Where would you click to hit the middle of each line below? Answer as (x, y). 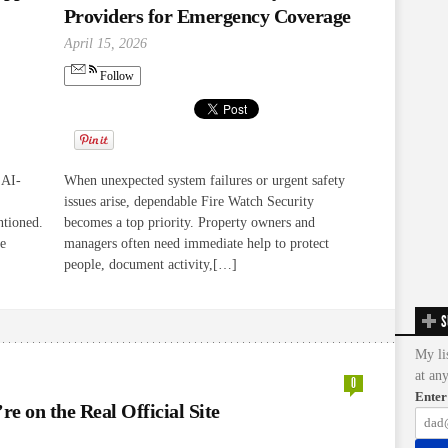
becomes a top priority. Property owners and (189, 222)
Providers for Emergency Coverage (207, 15)
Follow (115, 76)
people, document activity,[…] (150, 264)
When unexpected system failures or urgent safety (204, 180)
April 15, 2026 (105, 43)
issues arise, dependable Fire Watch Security (188, 201)
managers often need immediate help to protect (196, 243)
